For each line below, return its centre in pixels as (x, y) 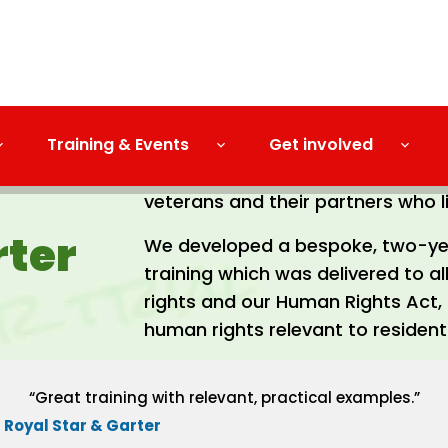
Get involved (321, 144)
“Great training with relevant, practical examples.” (224, 397)
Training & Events (118, 144)
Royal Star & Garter (82, 425)
